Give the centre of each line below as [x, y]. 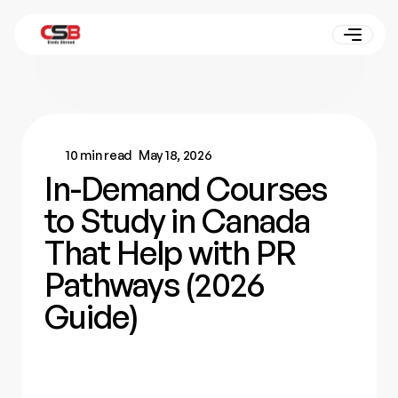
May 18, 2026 [175, 155]
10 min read [99, 155]
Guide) [91, 317]
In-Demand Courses [186, 189]
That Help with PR [170, 253]
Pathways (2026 [154, 285]
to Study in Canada [177, 221]
